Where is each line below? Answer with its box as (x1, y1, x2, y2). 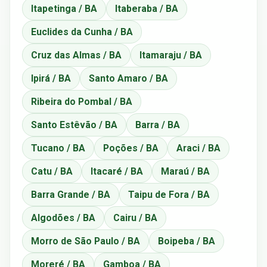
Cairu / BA (113, 212, 157, 223)
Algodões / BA (31, 212, 95, 223)
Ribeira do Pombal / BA (31, 95, 132, 107)
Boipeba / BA (158, 235, 215, 247)
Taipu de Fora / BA (128, 188, 210, 200)
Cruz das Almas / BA (31, 49, 122, 61)
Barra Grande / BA (31, 188, 110, 200)
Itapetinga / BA (31, 2, 97, 14)
